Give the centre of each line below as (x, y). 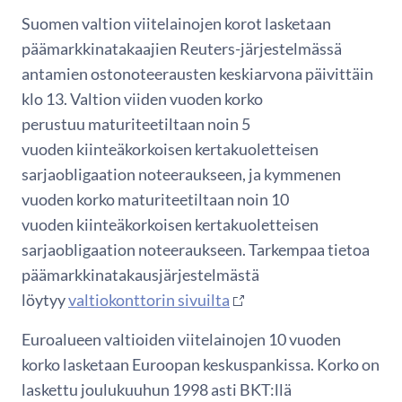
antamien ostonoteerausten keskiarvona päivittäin (197, 73)
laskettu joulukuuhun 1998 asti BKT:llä (157, 389)
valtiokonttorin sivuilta (149, 299)
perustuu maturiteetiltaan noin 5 (136, 123)
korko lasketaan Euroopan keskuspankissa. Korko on (201, 364)
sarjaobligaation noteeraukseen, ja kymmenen (181, 174)
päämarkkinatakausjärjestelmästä (140, 274)
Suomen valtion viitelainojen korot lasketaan (176, 23)
